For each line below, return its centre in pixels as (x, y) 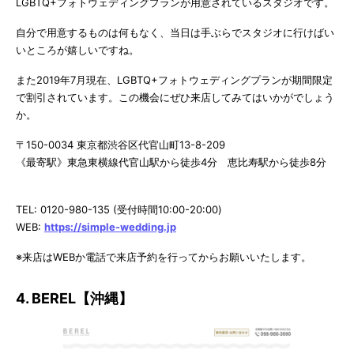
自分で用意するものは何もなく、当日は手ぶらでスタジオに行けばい (175, 33)
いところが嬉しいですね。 (77, 50)
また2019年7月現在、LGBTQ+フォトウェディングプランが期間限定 (174, 80)
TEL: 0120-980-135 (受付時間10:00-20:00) (119, 210)
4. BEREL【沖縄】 (74, 299)
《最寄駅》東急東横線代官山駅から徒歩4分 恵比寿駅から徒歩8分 (171, 162)
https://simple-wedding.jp (110, 227)
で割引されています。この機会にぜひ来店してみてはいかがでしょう (175, 98)
